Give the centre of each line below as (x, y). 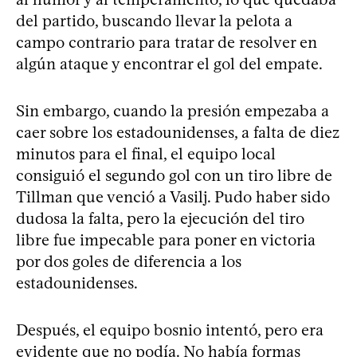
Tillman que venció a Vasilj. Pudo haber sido (173, 196)
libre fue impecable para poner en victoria (166, 239)
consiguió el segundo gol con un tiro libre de (174, 175)
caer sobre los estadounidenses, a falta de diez (178, 132)
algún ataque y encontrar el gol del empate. (169, 63)
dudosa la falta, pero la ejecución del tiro (160, 218)
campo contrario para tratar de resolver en (167, 42)
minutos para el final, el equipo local (146, 153)
